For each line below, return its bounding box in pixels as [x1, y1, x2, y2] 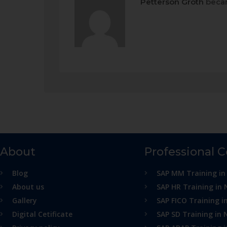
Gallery [12, 196, 37, 205]
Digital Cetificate [12, 209, 72, 219]
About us [12, 182, 44, 192]
